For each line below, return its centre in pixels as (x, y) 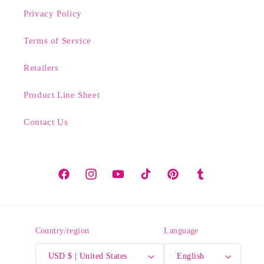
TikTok (152, 180)
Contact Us (46, 122)
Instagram (104, 180)
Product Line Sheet (62, 95)
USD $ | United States (98, 256)
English (191, 256)
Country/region (62, 231)
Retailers (41, 67)
